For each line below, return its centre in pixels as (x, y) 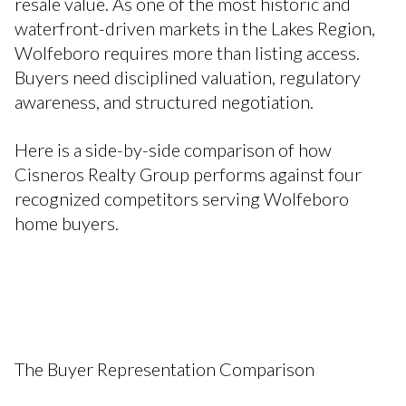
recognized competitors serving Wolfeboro (182, 199)
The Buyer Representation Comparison (164, 369)
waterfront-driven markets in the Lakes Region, (195, 28)
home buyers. (67, 223)
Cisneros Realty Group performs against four (188, 174)
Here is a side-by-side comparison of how (173, 150)
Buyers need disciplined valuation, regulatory (188, 77)
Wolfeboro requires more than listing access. (187, 52)
